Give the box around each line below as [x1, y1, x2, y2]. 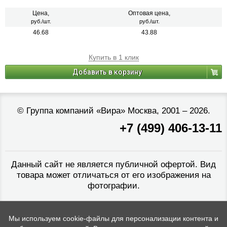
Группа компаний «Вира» [26, 106, 125, 116]
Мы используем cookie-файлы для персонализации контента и [9, 214, 218, 222]
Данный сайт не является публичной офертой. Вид [11, 160, 216, 170]
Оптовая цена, [128, 10, 170, 17]
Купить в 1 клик [88, 53, 139, 62]
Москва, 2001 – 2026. [125, 106, 210, 116]
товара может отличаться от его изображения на [16, 170, 211, 180]
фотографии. [87, 181, 140, 191]
